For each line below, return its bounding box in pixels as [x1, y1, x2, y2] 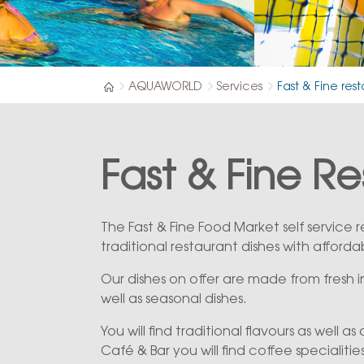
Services [216, 82, 262, 93]
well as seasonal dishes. [100, 293, 250, 306]
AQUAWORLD [128, 82, 202, 93]
